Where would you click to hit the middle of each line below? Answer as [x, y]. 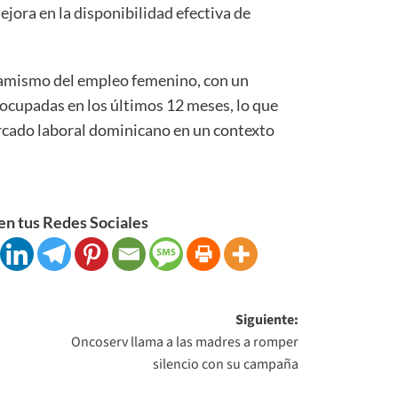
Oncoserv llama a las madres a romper [185, 342]
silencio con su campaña [226, 364]
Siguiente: [267, 319]
